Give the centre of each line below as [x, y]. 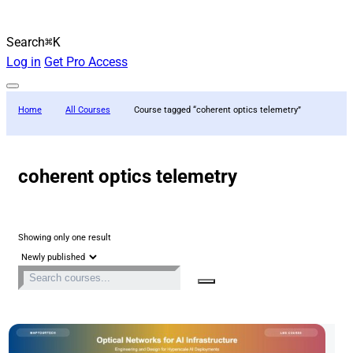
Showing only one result [65, 237]
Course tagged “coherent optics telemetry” [217, 110]
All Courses [88, 110]
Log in [24, 61]
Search [26, 42]
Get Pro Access [86, 61]
